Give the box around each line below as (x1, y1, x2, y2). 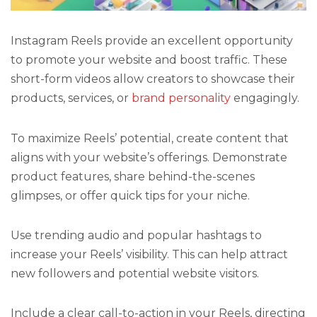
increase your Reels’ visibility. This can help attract (11, 247, 288, 261)
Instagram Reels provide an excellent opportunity (11, 34, 293, 48)
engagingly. (231, 91, 299, 105)
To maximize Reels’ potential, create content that (11, 131, 289, 145)
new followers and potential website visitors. (11, 266, 259, 280)
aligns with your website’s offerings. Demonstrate (11, 150, 287, 164)
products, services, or (11, 91, 132, 105)
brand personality (132, 91, 231, 105)
